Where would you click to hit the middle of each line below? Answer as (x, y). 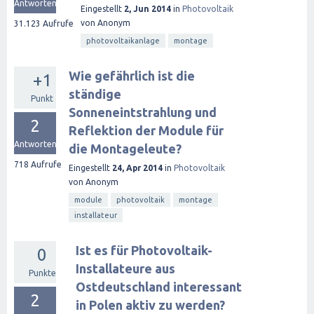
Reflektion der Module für (146, 130)
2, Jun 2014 (148, 9)
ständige (95, 94)
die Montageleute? (125, 149)
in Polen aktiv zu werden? (150, 305)
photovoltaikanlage (123, 41)
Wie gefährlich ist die (132, 76)
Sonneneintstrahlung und (143, 112)
